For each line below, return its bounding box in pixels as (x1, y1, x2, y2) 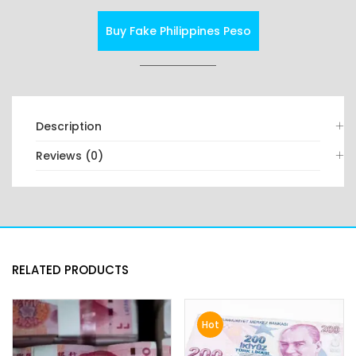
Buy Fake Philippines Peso (105, 23, 251, 40)
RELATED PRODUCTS (12, 261, 129, 279)
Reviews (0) (36, 148, 103, 164)
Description (36, 118, 102, 135)
